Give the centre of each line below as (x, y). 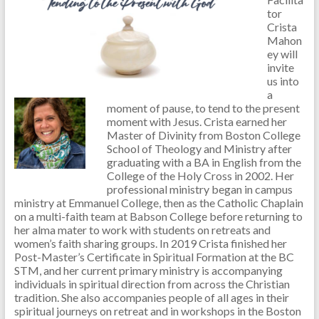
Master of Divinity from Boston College (203, 135)
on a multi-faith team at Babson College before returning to (158, 216)
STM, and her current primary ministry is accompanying (148, 271)
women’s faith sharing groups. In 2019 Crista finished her (150, 244)
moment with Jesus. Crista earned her (197, 122)
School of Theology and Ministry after (199, 149)
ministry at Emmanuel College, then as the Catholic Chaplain (158, 203)
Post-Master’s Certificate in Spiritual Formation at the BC (154, 257)
